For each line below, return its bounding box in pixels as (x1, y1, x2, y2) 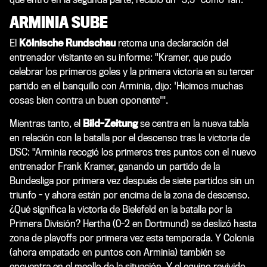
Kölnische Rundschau (19, 37, 116, 49)
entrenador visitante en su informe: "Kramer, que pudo (10, 51, 231, 63)
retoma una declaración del (116, 37, 228, 49)
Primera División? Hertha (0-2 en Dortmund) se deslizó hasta (10, 218, 256, 229)
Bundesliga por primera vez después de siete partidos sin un (10, 175, 254, 187)
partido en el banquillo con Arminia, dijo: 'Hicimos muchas (10, 80, 243, 92)
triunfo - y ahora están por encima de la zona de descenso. (10, 189, 250, 201)
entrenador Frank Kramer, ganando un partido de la (10, 160, 220, 172)
